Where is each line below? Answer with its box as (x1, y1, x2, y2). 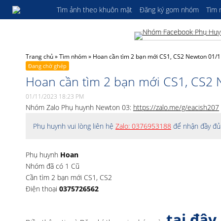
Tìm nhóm (59, 52, 87, 61)
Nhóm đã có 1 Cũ (26, 161, 79, 171)
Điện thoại (26, 184, 59, 193)
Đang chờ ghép (28, 62, 67, 70)
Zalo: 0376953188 (115, 121, 171, 131)
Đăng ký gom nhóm (140, 5, 199, 14)
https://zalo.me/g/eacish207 (133, 103, 219, 112)
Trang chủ (26, 52, 53, 61)
